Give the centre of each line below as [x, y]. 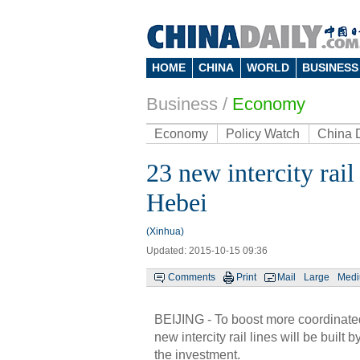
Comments [192, 277]
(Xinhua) [165, 231]
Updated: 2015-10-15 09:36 [207, 251]
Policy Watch [263, 134]
